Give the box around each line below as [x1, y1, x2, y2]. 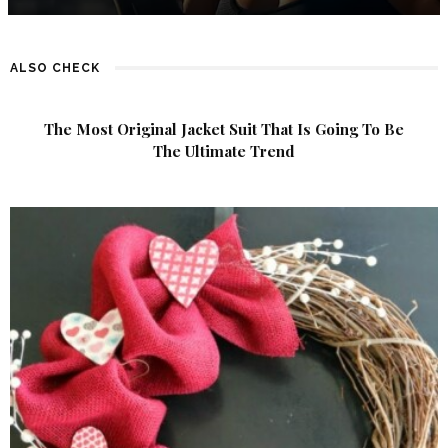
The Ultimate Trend [153, 140, 295, 161]
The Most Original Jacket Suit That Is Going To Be [44, 118, 404, 139]
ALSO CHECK [10, 60, 100, 75]
